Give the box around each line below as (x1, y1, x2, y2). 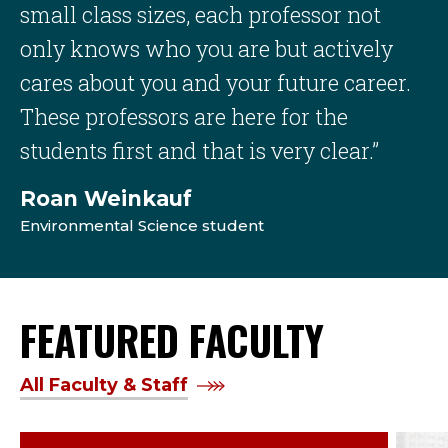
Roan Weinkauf (20, 185, 192, 211)
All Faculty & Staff (20, 373, 188, 396)
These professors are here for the (20, 101, 348, 131)
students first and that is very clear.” (20, 135, 379, 165)
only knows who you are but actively (20, 33, 393, 63)
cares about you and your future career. (20, 67, 411, 97)
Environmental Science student (20, 215, 264, 235)
